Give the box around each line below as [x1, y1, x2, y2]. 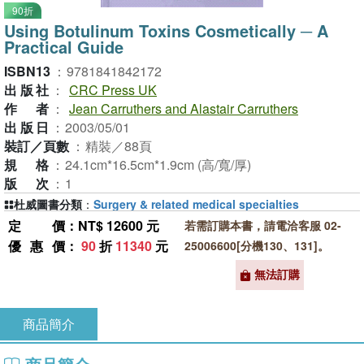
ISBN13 [4, 62, 50, 80]
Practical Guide [4, 35, 123, 58]
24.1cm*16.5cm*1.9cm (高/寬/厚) [65, 155, 251, 174]
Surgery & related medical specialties [93, 196, 299, 212]
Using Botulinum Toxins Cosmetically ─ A [4, 19, 328, 42]
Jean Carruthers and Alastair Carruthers [69, 99, 298, 118]
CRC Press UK [69, 80, 157, 99]
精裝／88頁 [85, 136, 152, 155]
